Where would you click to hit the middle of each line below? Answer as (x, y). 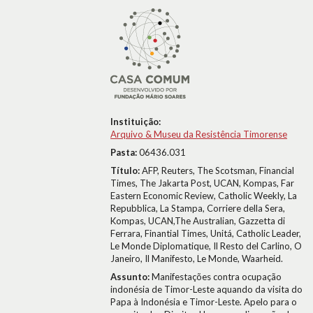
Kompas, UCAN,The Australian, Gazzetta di (198, 221)
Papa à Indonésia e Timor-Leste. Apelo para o (204, 302)
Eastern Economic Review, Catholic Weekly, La (204, 196)
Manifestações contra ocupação (217, 277)
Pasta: (125, 152)
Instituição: (136, 122)
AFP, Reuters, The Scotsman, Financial (218, 170)
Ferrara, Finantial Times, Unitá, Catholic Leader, (206, 233)
